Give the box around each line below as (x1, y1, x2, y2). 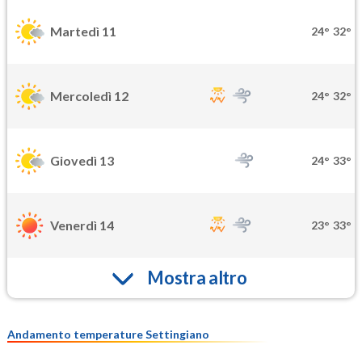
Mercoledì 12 (50, 88, 128, 104)
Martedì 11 (50, 23, 116, 40)
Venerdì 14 (50, 217, 114, 234)
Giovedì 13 (50, 153, 114, 169)
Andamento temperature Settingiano (7, 326, 209, 341)
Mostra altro (147, 267, 247, 289)
